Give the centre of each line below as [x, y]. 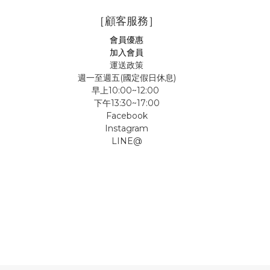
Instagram [127, 129]
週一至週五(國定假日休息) [127, 78]
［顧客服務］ [127, 21]
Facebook [127, 116]
